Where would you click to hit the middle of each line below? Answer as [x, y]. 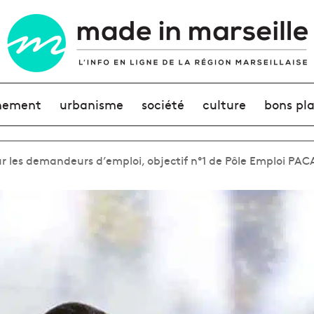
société [163, 104]
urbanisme [91, 104]
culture [225, 104]
